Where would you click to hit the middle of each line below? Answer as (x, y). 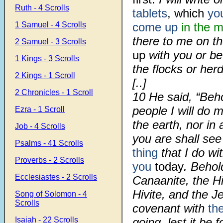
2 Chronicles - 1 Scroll (54, 92)
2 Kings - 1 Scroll (45, 75)
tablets (150, 13)
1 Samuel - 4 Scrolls (51, 25)
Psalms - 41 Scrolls (49, 143)
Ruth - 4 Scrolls (42, 8)
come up (157, 27)
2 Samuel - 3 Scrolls (51, 42)
